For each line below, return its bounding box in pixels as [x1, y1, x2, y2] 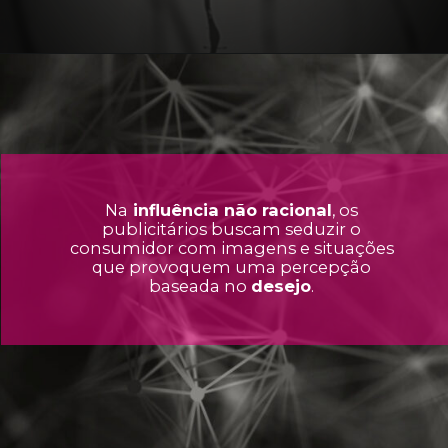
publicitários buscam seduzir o [102, 219, 362, 240]
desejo [251, 276, 312, 297]
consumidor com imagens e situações [69, 238, 394, 259]
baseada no [149, 276, 252, 297]
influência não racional [128, 200, 333, 221]
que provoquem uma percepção [92, 257, 372, 278]
